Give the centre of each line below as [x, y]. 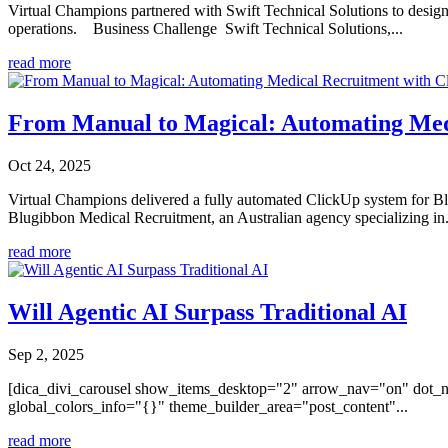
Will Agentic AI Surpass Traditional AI [207, 311]
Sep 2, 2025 [46, 354]
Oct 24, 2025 [49, 165]
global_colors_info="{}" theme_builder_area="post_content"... [208, 406]
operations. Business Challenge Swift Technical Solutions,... [205, 29]
